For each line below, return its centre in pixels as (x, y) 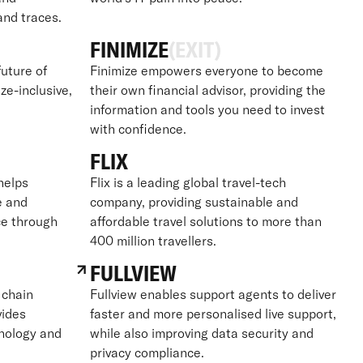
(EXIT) (194, 49)
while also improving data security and (201, 333)
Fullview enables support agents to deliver (213, 294)
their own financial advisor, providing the (207, 90)
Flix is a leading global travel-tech (188, 182)
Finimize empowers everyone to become (206, 70)
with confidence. (138, 128)
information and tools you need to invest (207, 109)
